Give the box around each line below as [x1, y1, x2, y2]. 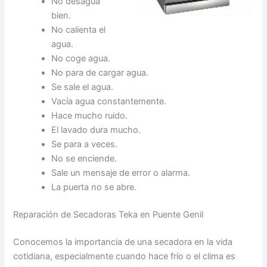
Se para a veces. [51, 139, 118, 150]
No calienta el [51, 24, 106, 36]
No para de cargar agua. [51, 67, 149, 79]
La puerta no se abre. [51, 182, 137, 193]
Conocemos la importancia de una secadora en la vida [13, 236, 233, 247]
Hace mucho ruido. [51, 110, 128, 122]
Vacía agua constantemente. [51, 96, 167, 107]
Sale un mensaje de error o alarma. [51, 167, 191, 179]
